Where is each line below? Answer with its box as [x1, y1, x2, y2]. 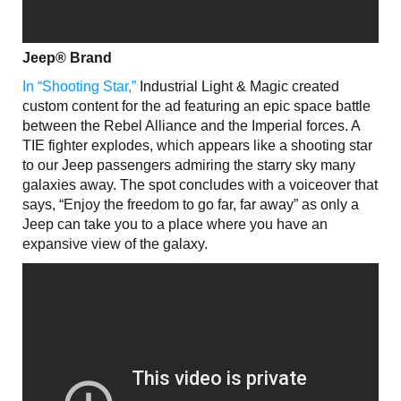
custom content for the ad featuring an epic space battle [22, 98, 371, 114]
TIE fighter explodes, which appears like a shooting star [22, 137, 372, 153]
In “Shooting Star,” [22, 78, 136, 94]
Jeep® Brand [22, 49, 112, 65]
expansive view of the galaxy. [22, 235, 208, 252]
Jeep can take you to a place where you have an [22, 216, 328, 232]
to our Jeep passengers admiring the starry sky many [22, 157, 355, 173]
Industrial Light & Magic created [136, 78, 339, 94]
